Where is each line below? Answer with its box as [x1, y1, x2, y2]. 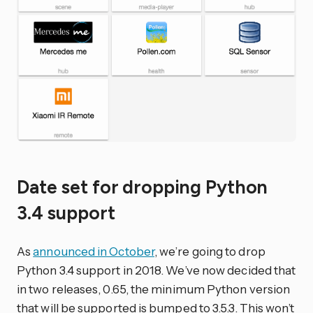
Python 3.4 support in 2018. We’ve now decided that [17, 263, 296, 278]
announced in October [33, 244, 154, 259]
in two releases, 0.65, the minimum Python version [17, 282, 291, 297]
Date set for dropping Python [17, 175, 268, 198]
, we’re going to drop [154, 244, 265, 259]
